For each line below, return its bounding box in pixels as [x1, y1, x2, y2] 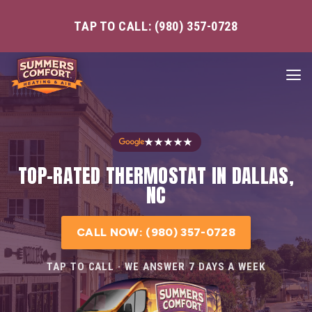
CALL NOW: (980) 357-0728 [77, 225, 235, 239]
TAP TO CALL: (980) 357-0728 [74, 19, 238, 33]
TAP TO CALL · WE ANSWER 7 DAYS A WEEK [47, 260, 265, 273]
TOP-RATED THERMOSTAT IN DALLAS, [18, 160, 294, 190]
